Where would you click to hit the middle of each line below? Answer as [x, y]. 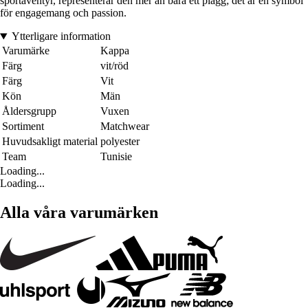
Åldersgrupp [29, 111]
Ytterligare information [61, 36]
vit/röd [114, 66]
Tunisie [116, 157]
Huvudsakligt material [50, 142]
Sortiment [23, 126]
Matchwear [125, 126]
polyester [120, 142]
